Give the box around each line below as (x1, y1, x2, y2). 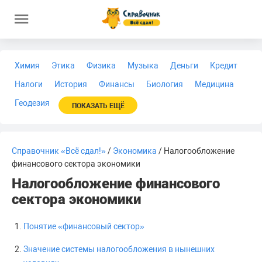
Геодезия (15, 98, 50, 108)
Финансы (99, 80, 135, 89)
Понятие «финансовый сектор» (23, 222, 144, 231)
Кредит (210, 61, 237, 70)
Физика (87, 61, 116, 70)
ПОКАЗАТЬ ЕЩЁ (71, 102, 125, 110)
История (54, 80, 87, 89)
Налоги (15, 80, 43, 89)
